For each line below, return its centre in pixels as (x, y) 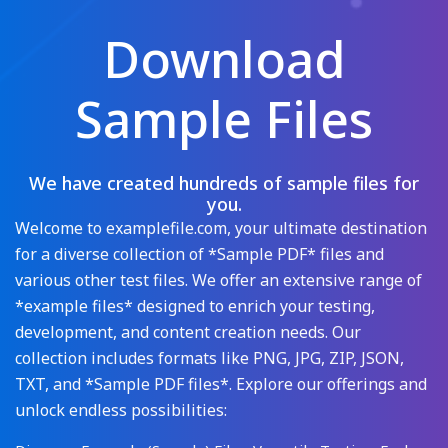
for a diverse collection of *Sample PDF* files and (199, 254)
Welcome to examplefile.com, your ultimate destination (221, 228)
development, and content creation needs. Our (188, 332)
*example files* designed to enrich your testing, (195, 306)
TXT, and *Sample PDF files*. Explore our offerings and (221, 384)
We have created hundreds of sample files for (224, 183)
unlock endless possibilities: (121, 410)
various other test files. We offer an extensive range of (218, 280)
